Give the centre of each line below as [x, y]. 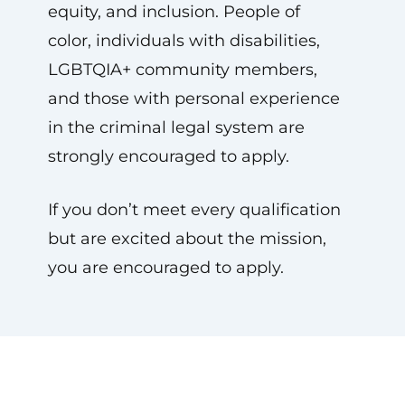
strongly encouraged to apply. [168, 156]
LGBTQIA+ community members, [182, 70]
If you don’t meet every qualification [194, 210]
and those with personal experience [193, 99]
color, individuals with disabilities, [184, 41]
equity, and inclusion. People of [174, 12]
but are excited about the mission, [187, 239]
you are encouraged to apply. [165, 268]
